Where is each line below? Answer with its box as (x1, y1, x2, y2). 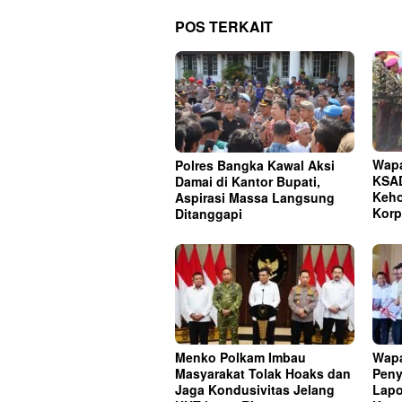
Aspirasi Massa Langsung (175, 188, 335, 207)
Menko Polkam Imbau (175, 348, 306, 367)
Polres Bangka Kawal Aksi (175, 156, 335, 175)
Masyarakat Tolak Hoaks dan (175, 364, 351, 383)
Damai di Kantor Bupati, (175, 172, 320, 191)
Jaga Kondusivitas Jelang (175, 380, 335, 399)
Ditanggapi (175, 205, 242, 223)
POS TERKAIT (175, 15, 273, 37)
